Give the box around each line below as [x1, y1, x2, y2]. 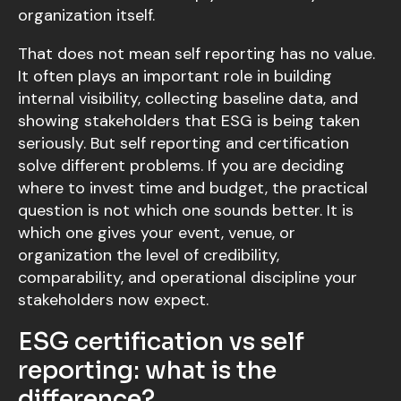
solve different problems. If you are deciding [18, 155, 345, 177]
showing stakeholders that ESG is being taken [18, 110, 360, 132]
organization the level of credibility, [18, 244, 279, 267]
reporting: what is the [18, 355, 277, 387]
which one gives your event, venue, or [18, 222, 295, 244]
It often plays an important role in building [18, 65, 332, 88]
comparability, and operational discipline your [18, 267, 357, 289]
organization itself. [18, 4, 155, 27]
